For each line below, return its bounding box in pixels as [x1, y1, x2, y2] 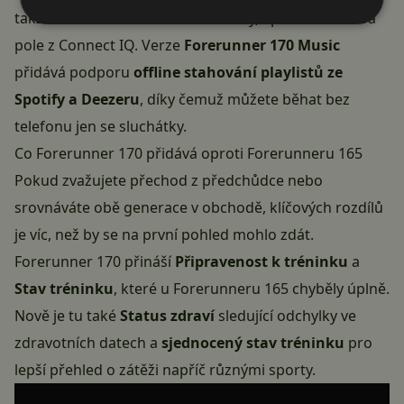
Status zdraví [120, 306, 215, 326]
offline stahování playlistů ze [133, 62, 343, 83]
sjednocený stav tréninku [161, 333, 344, 353]
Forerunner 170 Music [184, 35, 340, 56]
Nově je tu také [14, 306, 120, 326]
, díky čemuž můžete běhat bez [140, 89, 350, 110]
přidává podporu [14, 62, 133, 83]
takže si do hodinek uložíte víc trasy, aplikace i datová [14, 8, 376, 29]
